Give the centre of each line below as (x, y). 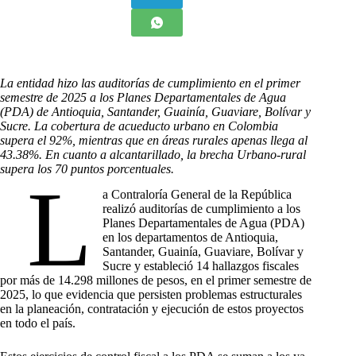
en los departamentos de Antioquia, (191, 238)
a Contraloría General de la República (197, 195)
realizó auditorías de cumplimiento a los (202, 209)
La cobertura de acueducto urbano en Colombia (156, 126)
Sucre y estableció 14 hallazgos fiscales (201, 266)
